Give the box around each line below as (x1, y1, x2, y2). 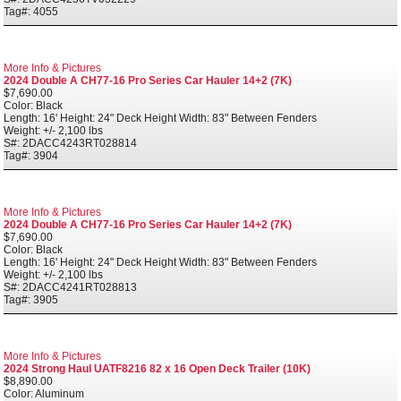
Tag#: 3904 (4, 149, 58, 162)
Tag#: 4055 (4, 4, 58, 18)
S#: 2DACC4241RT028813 (4, 280, 137, 294)
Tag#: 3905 (4, 293, 58, 306)
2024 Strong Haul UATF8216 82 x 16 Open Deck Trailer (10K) (4, 362, 311, 375)
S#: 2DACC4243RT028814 (4, 136, 137, 149)
